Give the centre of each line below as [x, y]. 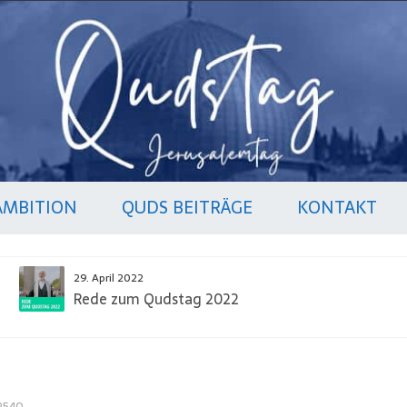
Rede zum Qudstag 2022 [156, 299]
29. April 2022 [108, 278]
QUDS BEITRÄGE [187, 208]
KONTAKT [337, 208]
